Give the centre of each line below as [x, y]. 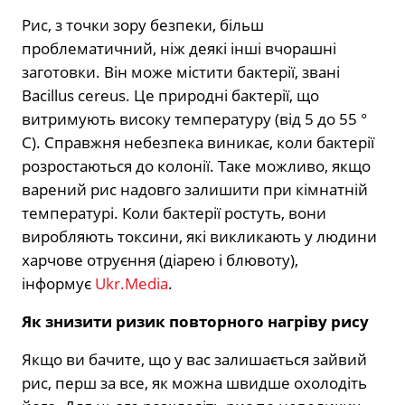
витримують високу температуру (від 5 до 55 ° [194, 119]
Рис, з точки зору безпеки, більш [143, 25]
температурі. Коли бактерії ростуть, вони [174, 213]
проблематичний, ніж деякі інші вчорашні [179, 49]
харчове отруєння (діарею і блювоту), [160, 260]
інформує [58, 284]
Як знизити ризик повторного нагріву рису [195, 322]
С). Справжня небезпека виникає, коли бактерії [198, 143]
